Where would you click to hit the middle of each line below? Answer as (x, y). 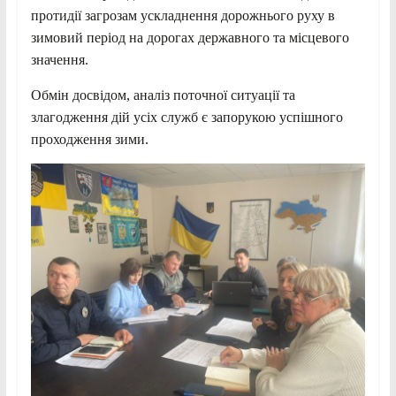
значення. (59, 59)
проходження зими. (89, 139)
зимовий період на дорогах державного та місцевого (190, 37)
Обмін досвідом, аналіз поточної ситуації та (163, 95)
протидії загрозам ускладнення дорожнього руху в (183, 15)
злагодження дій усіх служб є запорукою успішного (187, 117)
